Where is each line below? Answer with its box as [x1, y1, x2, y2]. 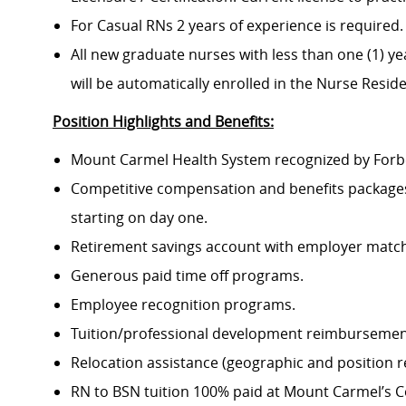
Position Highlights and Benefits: [53, 111, 274, 132]
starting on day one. [71, 208, 208, 228]
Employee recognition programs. [71, 295, 295, 315]
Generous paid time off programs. [71, 266, 304, 286]
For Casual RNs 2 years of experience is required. [71, 15, 403, 36]
